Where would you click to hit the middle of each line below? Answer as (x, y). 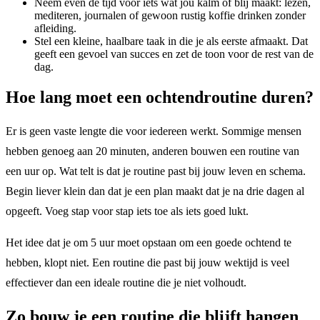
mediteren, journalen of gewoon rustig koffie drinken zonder (170, 16)
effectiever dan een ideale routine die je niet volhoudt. (126, 282)
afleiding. (55, 29)
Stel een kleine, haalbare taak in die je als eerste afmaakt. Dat (171, 41)
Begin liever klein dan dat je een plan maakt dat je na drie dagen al (155, 191)
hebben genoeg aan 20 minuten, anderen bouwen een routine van (152, 151)
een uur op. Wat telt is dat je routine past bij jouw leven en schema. (156, 171)
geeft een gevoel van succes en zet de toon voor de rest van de (174, 54)
